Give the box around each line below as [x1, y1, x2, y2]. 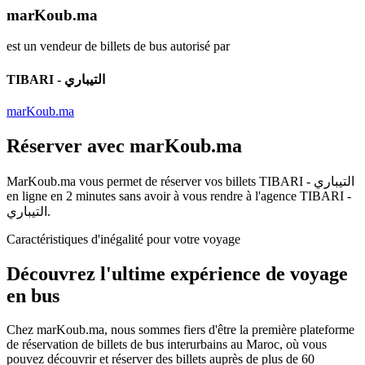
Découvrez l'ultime [7, 262, 170, 284]
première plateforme [252, 323, 354, 337]
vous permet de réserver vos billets [76, 174, 259, 188]
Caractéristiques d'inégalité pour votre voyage [7, 231, 240, 246]
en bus [7, 284, 59, 306]
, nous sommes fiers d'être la [104, 323, 252, 337]
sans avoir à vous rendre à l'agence [116, 188, 300, 203]
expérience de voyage [170, 262, 348, 284]
